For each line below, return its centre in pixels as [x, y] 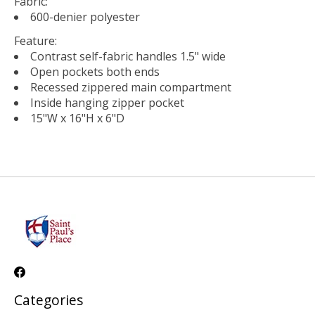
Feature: [36, 40]
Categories [49, 300]
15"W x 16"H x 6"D [77, 118]
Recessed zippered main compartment [131, 87]
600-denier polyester [85, 17]
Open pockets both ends [95, 71]
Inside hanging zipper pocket [107, 102]
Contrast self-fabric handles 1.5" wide [128, 56]
